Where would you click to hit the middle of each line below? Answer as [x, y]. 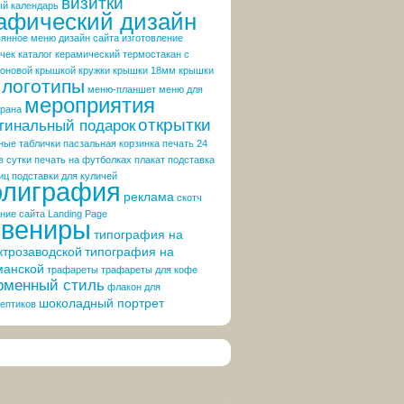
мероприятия [90, 105]
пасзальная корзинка [111, 143]
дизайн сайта [89, 38]
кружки [94, 70]
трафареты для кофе [149, 270]
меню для [181, 89]
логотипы [43, 86]
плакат [150, 160]
